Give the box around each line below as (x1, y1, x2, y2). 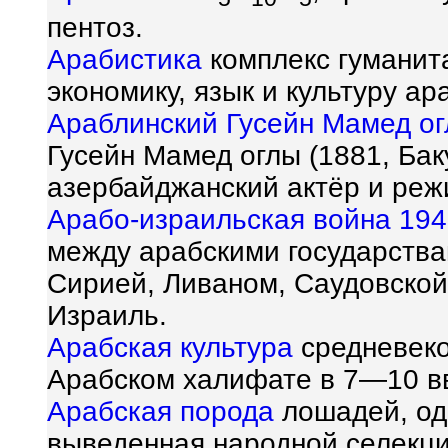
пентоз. (47, 11, 143, 43)
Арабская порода (47, 395, 274, 427)
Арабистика (47, 43, 202, 75)
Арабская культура (47, 331, 293, 363)
